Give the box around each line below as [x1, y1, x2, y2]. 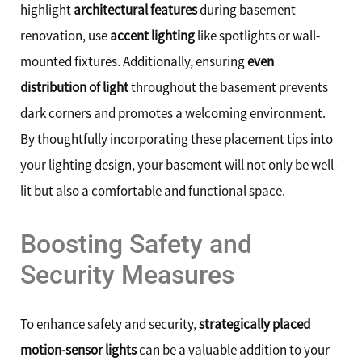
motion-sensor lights [20, 340, 137, 359]
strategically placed [199, 314, 310, 333]
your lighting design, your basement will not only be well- [20, 155, 338, 174]
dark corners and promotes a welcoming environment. [20, 103, 326, 122]
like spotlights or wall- [195, 26, 320, 44]
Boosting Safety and [20, 228, 252, 259]
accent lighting [110, 26, 195, 44]
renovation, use [20, 26, 110, 44]
